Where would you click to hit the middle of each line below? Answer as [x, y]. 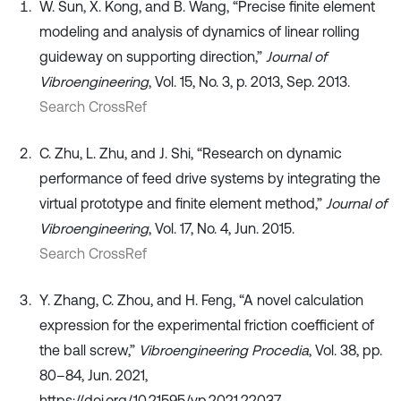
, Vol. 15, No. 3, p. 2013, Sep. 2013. [249, 82]
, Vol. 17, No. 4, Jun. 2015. [222, 229]
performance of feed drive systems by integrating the [210, 179]
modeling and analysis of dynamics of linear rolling [200, 32]
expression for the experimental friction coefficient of [207, 325]
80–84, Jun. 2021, [94, 375]
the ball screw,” [89, 350]
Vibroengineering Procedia [224, 350]
